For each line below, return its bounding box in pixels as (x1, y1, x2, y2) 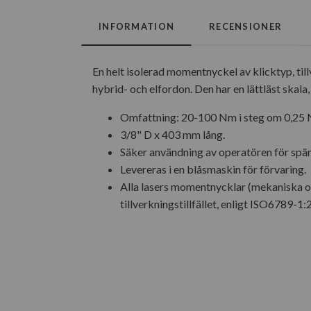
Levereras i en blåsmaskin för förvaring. (120, 162, 306, 176)
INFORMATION (99, 21, 175, 33)
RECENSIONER (209, 21, 283, 33)
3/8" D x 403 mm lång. (120, 128, 225, 142)
